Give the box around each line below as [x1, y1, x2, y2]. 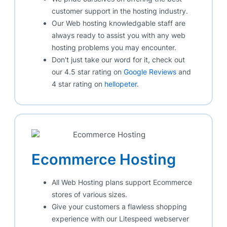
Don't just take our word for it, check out [52, 55, 185, 64]
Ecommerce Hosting [31, 150, 176, 169]
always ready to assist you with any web [52, 30, 185, 40]
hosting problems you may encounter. [52, 43, 176, 52]
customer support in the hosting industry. [52, 6, 188, 15]
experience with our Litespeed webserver [52, 214, 189, 223]
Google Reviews [124, 67, 176, 76]
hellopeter [104, 79, 137, 88]
